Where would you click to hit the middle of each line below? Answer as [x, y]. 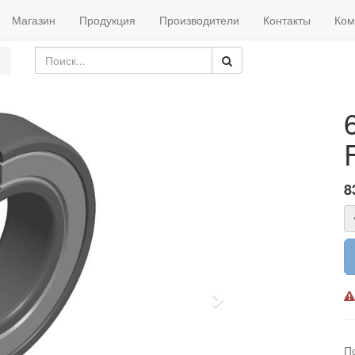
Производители [199, 20]
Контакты [287, 20]
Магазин [34, 20]
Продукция [107, 20]
